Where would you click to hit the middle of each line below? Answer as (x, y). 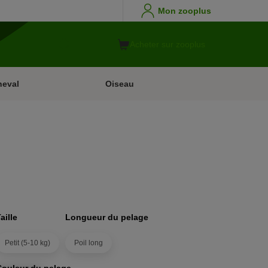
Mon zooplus (185, 11)
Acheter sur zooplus (167, 44)
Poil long (89, 243)
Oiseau (119, 84)
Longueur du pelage (107, 217)
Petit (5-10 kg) (28, 243)
